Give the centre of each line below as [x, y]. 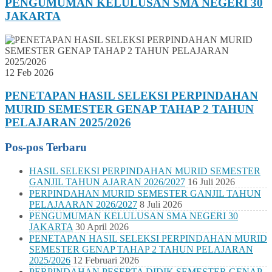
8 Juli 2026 [161, 204]
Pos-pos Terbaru [46, 148]
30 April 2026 [102, 226]
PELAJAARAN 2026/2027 [83, 204]
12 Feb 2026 [29, 72]
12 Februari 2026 [106, 260]
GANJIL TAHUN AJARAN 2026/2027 [107, 182]
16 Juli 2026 [211, 182]
